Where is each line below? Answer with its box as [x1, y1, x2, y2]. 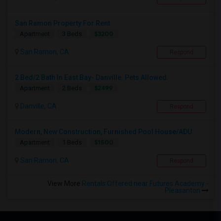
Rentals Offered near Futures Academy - [82, 180, 209, 188]
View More [47, 180, 82, 188]
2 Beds [62, 84, 82, 92]
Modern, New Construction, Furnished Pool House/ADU [15, 128, 192, 136]
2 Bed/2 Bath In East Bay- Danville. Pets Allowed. [15, 74, 169, 82]
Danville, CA [19, 102, 57, 110]
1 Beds [62, 139, 82, 147]
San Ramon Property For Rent [15, 19, 110, 28]
